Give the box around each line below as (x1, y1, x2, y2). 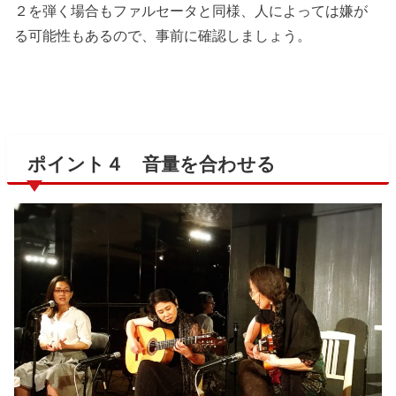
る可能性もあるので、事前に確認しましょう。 (14, 27, 312, 43)
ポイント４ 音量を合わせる (27, 154, 276, 175)
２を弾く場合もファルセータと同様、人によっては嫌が (14, 2, 369, 19)
